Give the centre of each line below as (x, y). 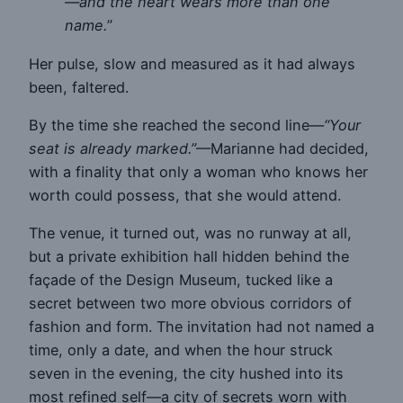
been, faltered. (79, 87)
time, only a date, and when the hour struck (181, 350)
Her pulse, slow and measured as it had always (192, 63)
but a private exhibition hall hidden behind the (189, 257)
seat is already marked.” (112, 148)
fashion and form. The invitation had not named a (201, 327)
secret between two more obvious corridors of (190, 304)
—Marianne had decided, (282, 148)
